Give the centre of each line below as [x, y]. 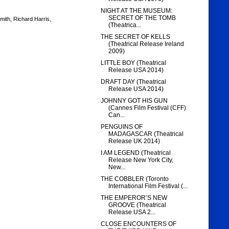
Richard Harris [31, 19]
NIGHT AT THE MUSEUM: [137, 11]
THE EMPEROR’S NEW [134, 198]
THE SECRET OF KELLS [136, 37]
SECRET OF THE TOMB [142, 18]
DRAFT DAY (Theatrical [134, 82]
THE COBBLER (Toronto [135, 179]
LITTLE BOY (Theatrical [134, 63]
